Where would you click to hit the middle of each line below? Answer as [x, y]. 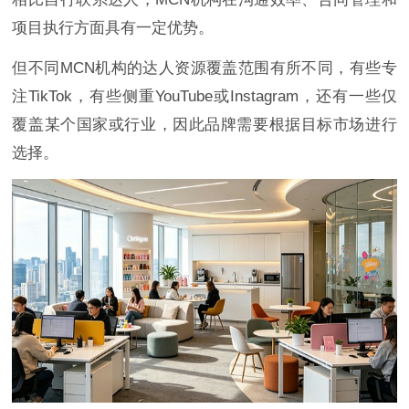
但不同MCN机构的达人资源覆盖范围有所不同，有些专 [204, 68]
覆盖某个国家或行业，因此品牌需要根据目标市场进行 [204, 125]
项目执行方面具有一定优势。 [113, 28]
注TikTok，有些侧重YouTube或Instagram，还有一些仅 [204, 97]
